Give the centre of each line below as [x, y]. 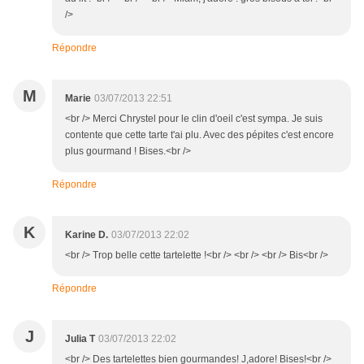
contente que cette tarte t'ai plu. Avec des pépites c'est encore [199, 135]
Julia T [80, 339]
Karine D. [87, 235]
